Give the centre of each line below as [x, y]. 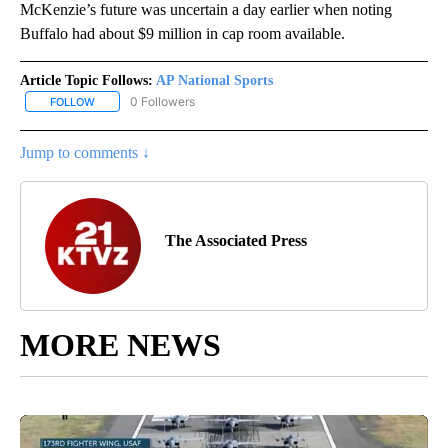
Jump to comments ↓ [85, 152]
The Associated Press [236, 240]
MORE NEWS [120, 344]
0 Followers [162, 101]
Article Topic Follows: [86, 80]
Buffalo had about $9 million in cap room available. [182, 33]
